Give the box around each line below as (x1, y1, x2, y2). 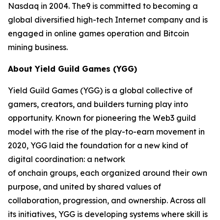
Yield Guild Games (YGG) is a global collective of (8, 85, 193, 95)
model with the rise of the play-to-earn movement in (8, 126, 205, 137)
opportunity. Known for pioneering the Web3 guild (8, 112, 196, 123)
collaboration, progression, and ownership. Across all (8, 195, 206, 205)
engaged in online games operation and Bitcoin (8, 28, 190, 38)
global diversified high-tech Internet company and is (8, 14, 208, 25)
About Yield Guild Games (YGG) (8, 63, 139, 74)
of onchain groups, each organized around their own (8, 167, 208, 178)
